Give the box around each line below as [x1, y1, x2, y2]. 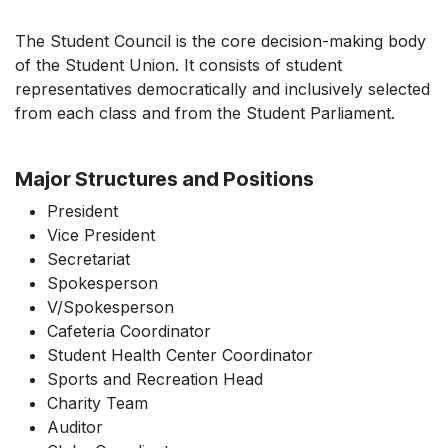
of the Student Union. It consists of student [15, 55, 342, 75]
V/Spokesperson [47, 297, 174, 317]
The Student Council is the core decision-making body [15, 31, 426, 51]
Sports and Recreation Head [47, 369, 263, 389]
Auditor [47, 417, 103, 437]
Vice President [47, 225, 155, 245]
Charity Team [47, 393, 148, 413]
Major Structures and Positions [15, 167, 314, 191]
